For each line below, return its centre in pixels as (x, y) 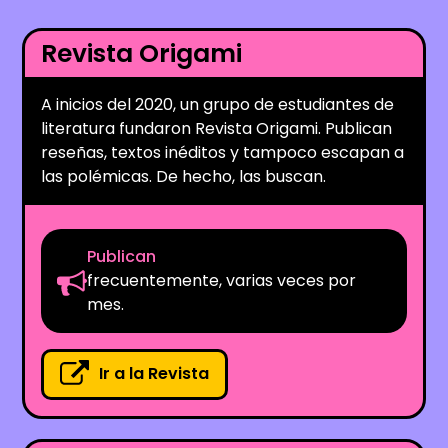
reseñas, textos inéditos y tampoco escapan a (223, 152)
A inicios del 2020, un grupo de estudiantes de (218, 104)
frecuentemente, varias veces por (222, 280)
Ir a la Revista (154, 374)
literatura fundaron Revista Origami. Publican (217, 128)
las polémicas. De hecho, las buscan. (184, 176)
